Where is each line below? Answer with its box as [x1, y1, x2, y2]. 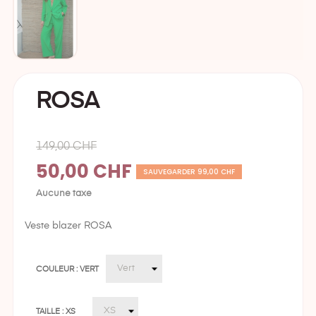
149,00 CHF [36, 141, 97, 153]
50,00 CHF [36, 159, 136, 185]
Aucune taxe [36, 189, 92, 199]
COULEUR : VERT [36, 265, 99, 273]
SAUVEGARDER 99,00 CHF [143, 166, 235, 178]
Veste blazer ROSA [25, 221, 111, 231]
